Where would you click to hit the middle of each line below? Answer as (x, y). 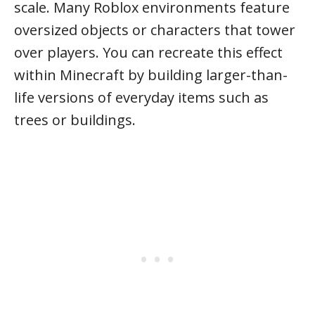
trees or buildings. (75, 120)
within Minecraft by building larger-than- (151, 75)
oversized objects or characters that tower (155, 30)
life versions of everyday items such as (141, 97)
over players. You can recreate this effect (148, 52)
